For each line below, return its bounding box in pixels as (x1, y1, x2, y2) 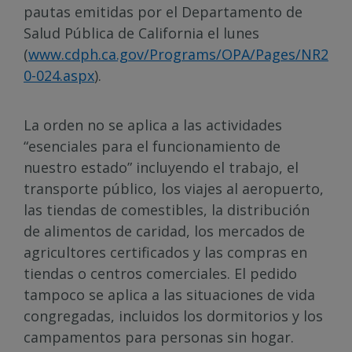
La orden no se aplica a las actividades (24, 115, 282, 134)
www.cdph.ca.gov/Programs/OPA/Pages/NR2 (28, 45, 328, 64)
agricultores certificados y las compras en (24, 243, 307, 262)
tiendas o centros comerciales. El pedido (24, 264, 297, 283)
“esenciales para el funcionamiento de (24, 137, 280, 156)
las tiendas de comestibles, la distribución (24, 200, 310, 219)
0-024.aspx (24, 66, 94, 85)
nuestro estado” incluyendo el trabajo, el (24, 158, 299, 177)
